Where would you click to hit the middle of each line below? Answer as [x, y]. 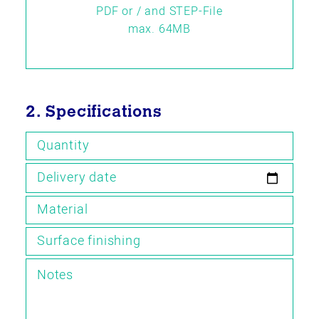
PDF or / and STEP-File [159, 11]
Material [63, 210]
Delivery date [77, 178]
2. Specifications [94, 113]
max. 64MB [159, 29]
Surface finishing [89, 241]
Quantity [63, 146]
